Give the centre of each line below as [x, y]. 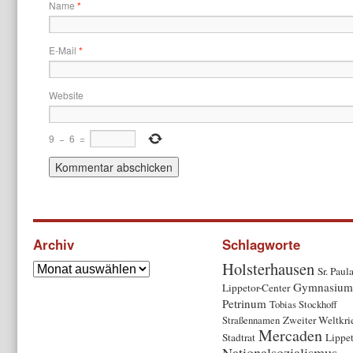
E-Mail [64, 50]
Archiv [54, 245]
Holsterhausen [268, 268]
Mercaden [290, 335]
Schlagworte [261, 245]
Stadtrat [239, 337]
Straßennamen [251, 320]
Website [66, 95]
